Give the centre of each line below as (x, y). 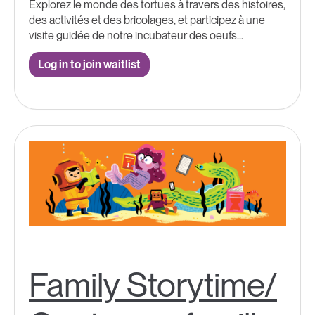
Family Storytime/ (153, 285)
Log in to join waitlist (89, 64)
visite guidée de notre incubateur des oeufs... (136, 36)
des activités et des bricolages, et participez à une (147, 20)
